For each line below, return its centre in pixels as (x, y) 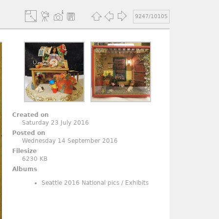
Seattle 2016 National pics (81, 183)
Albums (25, 169)
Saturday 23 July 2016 (56, 123)
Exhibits (137, 183)
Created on (31, 115)
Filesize (25, 151)
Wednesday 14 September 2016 (70, 141)
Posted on (29, 133)
